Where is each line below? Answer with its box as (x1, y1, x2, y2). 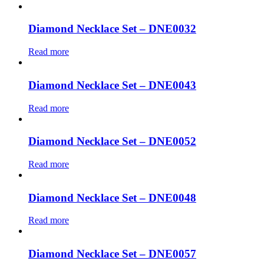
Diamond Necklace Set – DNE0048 (28, 191, 196, 204)
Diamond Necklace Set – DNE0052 (28, 135, 196, 148)
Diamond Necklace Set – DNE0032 (28, 22, 196, 35)
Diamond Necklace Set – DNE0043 (28, 78, 196, 91)
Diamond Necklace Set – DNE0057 (28, 247, 196, 260)
